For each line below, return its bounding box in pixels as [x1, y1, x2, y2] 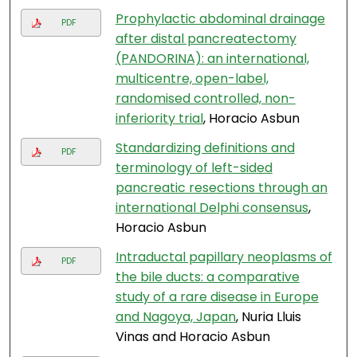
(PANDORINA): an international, [115, 49, 309, 69]
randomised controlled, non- [115, 89, 296, 108]
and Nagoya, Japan [115, 308, 236, 327]
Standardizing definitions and [115, 139, 295, 158]
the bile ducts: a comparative [115, 268, 300, 287]
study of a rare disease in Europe [115, 288, 319, 307]
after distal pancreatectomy [115, 29, 296, 49]
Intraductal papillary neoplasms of [115, 248, 332, 267]
